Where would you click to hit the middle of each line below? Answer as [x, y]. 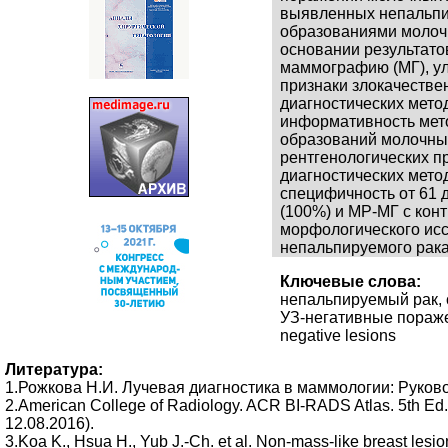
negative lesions [338, 336]
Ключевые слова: [351, 282]
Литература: [54, 370]
